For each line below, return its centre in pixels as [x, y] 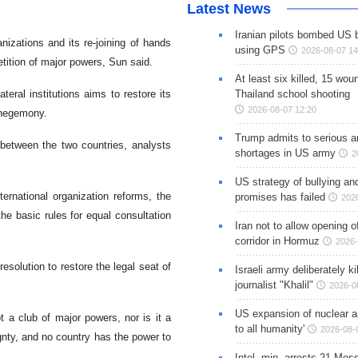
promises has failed [280, 197]
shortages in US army [285, 153]
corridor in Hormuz [277, 241]
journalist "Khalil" [274, 285]
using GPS [260, 50]
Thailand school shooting [292, 94]
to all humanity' [269, 329]
